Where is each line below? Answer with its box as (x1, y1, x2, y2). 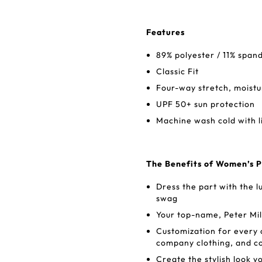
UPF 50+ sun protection (156, 99, 255, 109)
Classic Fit (156, 66, 199, 77)
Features (146, 27, 185, 37)
